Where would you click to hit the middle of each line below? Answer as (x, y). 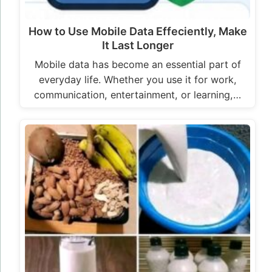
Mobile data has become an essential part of (138, 64)
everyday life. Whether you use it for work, (138, 79)
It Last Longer (138, 45)
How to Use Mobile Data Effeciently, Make (138, 31)
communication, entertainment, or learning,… (138, 94)
